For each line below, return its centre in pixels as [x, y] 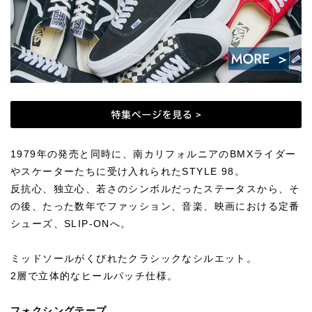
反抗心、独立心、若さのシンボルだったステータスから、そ [155, 189]
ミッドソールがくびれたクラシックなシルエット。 [134, 259]
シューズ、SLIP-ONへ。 [71, 224]
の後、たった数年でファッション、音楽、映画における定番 [155, 206]
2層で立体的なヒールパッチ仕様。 [94, 276]
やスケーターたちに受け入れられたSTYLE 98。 [128, 172]
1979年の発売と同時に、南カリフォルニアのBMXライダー [154, 154]
